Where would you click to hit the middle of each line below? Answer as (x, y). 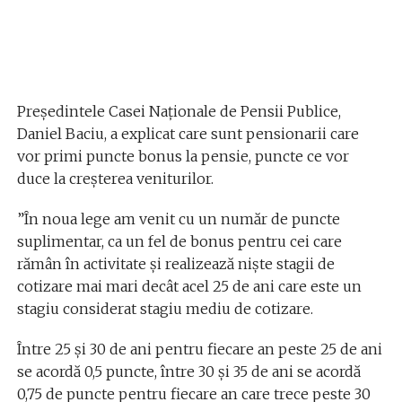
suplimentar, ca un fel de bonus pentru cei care (179, 242)
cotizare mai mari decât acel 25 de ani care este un (189, 287)
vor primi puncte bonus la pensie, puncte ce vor (183, 157)
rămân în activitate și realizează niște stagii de (175, 264)
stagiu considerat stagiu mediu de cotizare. (165, 309)
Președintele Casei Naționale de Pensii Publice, (179, 112)
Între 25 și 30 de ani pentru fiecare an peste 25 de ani (199, 350)
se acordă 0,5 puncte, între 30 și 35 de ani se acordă (188, 372)
